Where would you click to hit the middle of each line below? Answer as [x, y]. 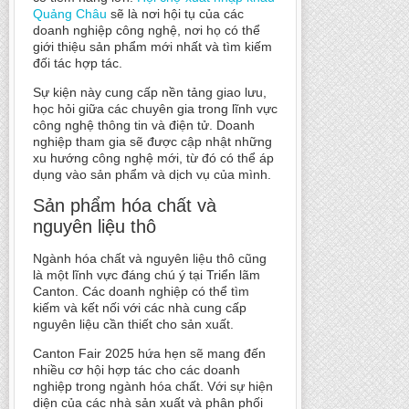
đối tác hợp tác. [78, 63]
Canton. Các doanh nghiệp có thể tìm [141, 292]
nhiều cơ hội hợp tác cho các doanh [136, 370]
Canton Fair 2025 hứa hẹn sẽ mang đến [149, 354]
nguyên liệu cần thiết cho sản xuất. [133, 325]
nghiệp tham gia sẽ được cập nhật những [152, 142]
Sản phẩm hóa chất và [125, 206]
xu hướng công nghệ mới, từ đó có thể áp [153, 158]
